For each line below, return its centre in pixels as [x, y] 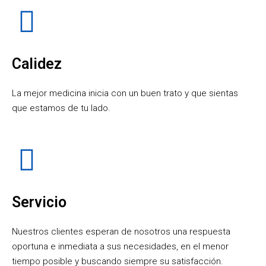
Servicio [39, 202]
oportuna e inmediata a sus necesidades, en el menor [120, 246]
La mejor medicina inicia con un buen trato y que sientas [125, 93]
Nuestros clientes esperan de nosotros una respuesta [121, 231]
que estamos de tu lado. [61, 108]
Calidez [37, 64]
